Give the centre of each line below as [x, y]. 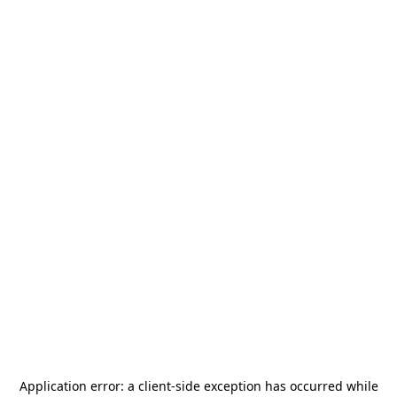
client [154, 386]
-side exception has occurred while [274, 386]
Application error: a [78, 386]
